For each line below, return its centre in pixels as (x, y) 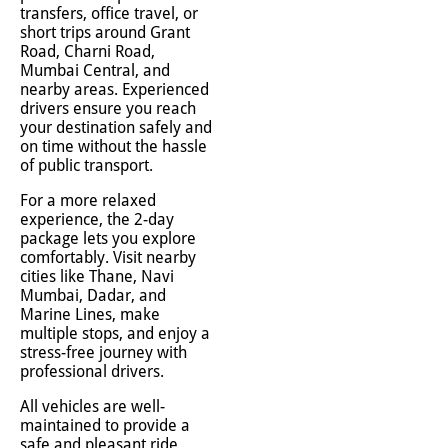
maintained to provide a (105, 425)
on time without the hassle (113, 146)
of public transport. (86, 165)
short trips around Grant (105, 32)
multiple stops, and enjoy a (115, 333)
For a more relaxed (88, 200)
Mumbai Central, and (95, 70)
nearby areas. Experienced (114, 89)
